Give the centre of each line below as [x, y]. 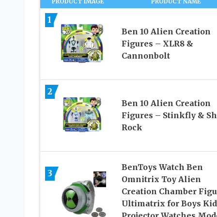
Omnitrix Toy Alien [161, 179]
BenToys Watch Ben [162, 167]
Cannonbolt [146, 55]
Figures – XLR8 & [157, 43]
